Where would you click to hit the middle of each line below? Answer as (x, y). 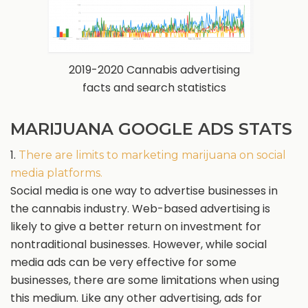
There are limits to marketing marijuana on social (152, 155)
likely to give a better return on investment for (136, 227)
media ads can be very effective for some (123, 262)
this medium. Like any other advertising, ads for (136, 298)
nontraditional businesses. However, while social (139, 244)
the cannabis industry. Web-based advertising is (140, 209)
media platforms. (56, 173)
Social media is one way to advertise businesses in (144, 191)
